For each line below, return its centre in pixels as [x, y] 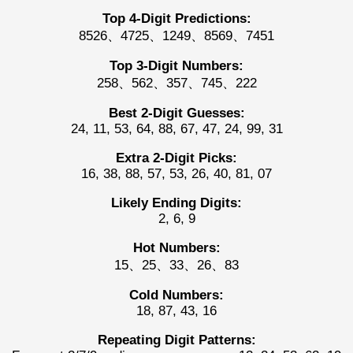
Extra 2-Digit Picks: [176, 158]
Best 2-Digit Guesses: [176, 113]
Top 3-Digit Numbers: [176, 66]
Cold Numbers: [176, 295]
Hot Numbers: [176, 248]
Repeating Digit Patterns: [176, 340]
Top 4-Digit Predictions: [176, 19]
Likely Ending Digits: [176, 203]
